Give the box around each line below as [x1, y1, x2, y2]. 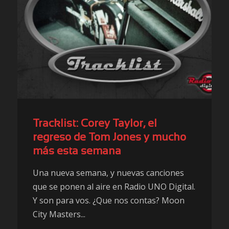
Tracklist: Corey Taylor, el [33, 119, 157, 129]
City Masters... [33, 209, 85, 220]
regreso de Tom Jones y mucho [33, 133, 186, 143]
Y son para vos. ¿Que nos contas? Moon [33, 195, 185, 206]
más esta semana [33, 147, 121, 156]
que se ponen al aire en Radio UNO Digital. [33, 181, 195, 192]
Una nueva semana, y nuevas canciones [33, 167, 184, 178]
